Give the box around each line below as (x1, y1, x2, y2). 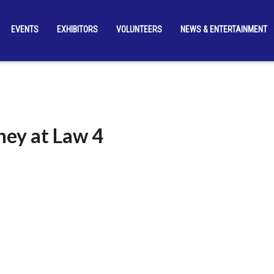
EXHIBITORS (56, 24, 98, 34)
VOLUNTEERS (116, 24, 162, 34)
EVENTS (10, 24, 39, 34)
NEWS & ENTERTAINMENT (180, 24, 267, 34)
